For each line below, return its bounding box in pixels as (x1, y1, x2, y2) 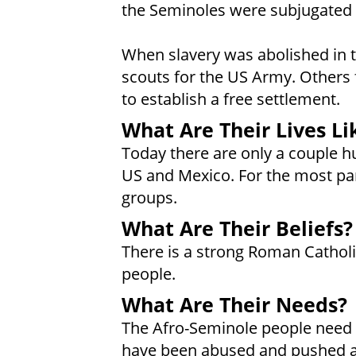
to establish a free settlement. (121, 87, 340, 110)
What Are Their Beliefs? (121, 215, 353, 242)
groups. (121, 185, 177, 208)
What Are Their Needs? (121, 291, 347, 318)
